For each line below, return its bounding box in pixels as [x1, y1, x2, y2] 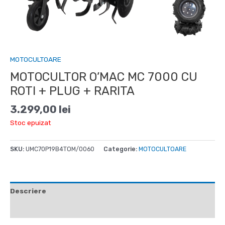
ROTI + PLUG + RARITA [10, 83, 135, 98]
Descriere [10, 187, 46, 195]
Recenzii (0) [10, 204, 54, 213]
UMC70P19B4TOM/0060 [26, 145, 94, 153]
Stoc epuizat [10, 118, 51, 127]
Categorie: [103, 145, 139, 153]
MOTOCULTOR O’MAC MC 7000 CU [10, 69, 197, 84]
